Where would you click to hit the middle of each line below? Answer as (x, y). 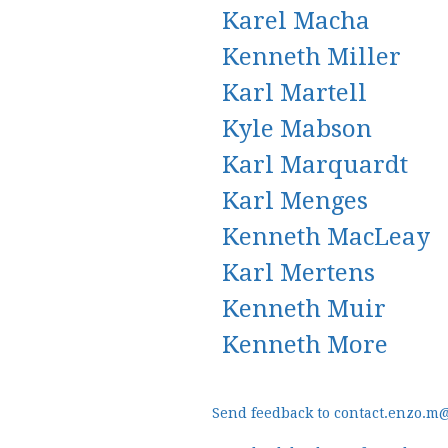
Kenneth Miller (311, 57)
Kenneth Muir (304, 309)
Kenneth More (305, 345)
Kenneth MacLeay (326, 237)
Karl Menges (295, 201)
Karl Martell (294, 93)
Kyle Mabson (297, 129)
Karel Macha (296, 21)
